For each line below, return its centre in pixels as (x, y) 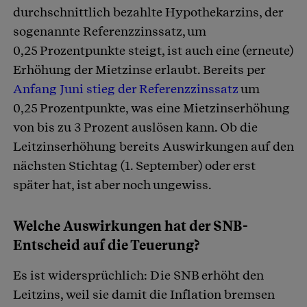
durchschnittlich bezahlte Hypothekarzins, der (148, 12)
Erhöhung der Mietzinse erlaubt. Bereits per (139, 70)
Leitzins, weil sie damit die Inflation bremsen (144, 295)
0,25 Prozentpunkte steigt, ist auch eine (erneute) (153, 51)
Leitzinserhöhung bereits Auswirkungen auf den (153, 147)
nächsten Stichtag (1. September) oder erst (134, 166)
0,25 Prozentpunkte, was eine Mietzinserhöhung (151, 108)
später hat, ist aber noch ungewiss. (112, 185)
